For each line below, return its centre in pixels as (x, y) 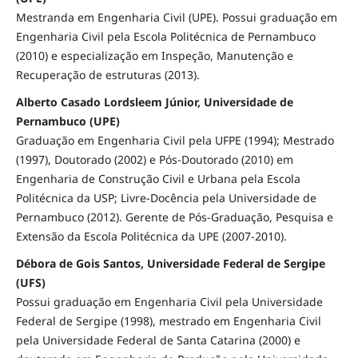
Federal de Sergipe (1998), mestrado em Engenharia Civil (168, 320)
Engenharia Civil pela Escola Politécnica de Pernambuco (165, 36)
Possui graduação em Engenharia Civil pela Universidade (169, 301)
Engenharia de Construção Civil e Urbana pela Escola (158, 178)
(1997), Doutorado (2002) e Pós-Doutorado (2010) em (154, 159)
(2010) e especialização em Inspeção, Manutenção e (154, 55)
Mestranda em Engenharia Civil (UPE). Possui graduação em (176, 17)
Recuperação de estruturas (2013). (107, 74)
